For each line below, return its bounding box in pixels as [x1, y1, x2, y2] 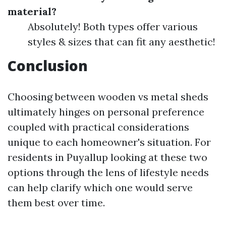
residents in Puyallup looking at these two [8, 151, 207, 163]
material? [8, 5, 56, 18]
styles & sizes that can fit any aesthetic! [28, 35, 215, 48]
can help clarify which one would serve [8, 181, 193, 194]
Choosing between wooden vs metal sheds [8, 90, 208, 103]
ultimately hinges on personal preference [8, 105, 204, 118]
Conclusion [8, 56, 88, 75]
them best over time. [8, 196, 105, 209]
